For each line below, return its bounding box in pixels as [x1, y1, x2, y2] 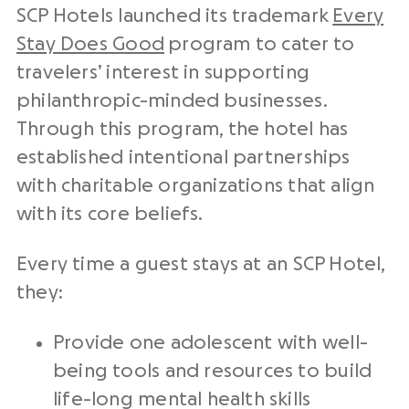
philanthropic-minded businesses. [16, 90, 327, 110]
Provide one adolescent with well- [53, 332, 368, 352]
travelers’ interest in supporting [16, 62, 309, 82]
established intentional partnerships [16, 147, 351, 167]
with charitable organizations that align [16, 175, 375, 195]
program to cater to [163, 34, 355, 54]
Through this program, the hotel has [16, 119, 349, 139]
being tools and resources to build [53, 361, 372, 381]
